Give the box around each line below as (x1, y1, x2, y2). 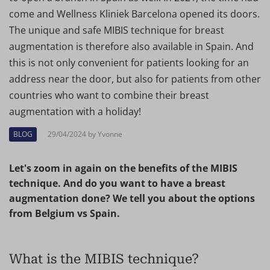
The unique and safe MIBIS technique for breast (9, 24, 224, 37)
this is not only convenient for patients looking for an (9, 56, 249, 70)
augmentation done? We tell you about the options (9, 192, 255, 206)
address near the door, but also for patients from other (9, 72, 261, 86)
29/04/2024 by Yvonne (46, 129, 122, 140)
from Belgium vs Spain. (9, 207, 120, 221)
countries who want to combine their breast (9, 89, 209, 102)
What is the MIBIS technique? (9, 251, 199, 267)
